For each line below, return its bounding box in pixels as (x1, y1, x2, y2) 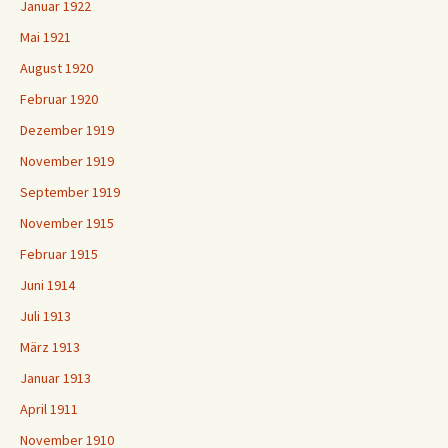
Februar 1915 (20, 245, 98, 264)
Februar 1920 (20, 90, 98, 109)
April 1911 (20, 400, 78, 419)
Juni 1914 (20, 276, 75, 295)
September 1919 (20, 183, 120, 202)
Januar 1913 (20, 369, 91, 388)
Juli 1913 (20, 307, 71, 326)
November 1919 (20, 152, 114, 171)
